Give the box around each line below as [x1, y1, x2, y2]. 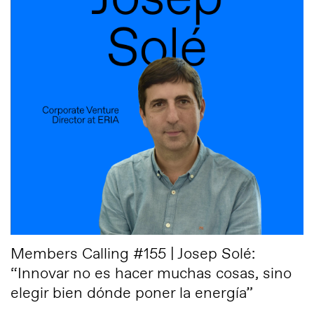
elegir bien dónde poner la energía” [11, 283, 253, 304]
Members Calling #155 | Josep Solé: [11, 244, 255, 265]
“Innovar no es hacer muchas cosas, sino [11, 264, 292, 285]
